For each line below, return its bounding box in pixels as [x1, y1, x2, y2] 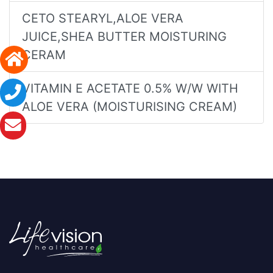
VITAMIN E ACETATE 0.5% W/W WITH [22, 80, 238, 96]
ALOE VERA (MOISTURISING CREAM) [22, 99, 237, 114]
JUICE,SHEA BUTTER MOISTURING [22, 29, 227, 44]
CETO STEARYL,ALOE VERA [22, 10, 183, 26]
